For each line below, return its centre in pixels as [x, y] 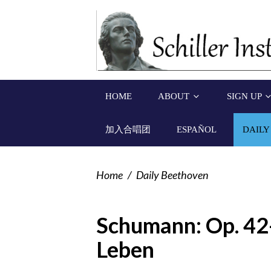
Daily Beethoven [172, 175]
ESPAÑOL [197, 130]
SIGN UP [245, 96]
